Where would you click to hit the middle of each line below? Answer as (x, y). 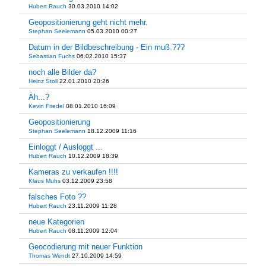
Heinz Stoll (43, 81)
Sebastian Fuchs (52, 56)
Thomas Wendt (49, 256)
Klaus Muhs (45, 181)
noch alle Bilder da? (62, 72)
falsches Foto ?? (57, 197)
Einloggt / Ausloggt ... (66, 147)
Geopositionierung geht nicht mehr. (88, 22)
